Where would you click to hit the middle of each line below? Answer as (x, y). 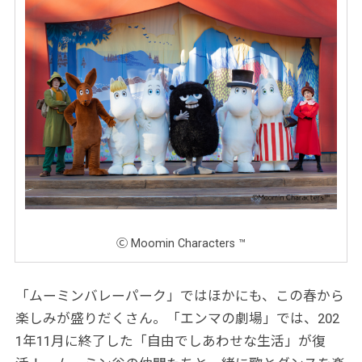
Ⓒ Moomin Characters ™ (181, 243)
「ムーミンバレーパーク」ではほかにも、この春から (180, 296)
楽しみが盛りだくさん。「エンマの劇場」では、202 (178, 319)
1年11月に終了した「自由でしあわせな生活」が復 (171, 341)
